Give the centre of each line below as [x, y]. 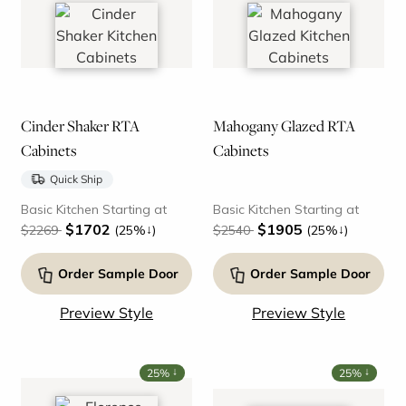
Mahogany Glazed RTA [284, 126]
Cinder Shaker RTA [80, 126]
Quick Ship [76, 179]
